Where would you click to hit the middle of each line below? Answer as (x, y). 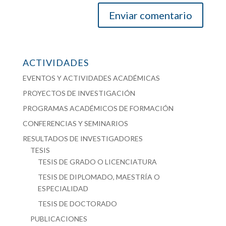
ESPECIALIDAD (63, 189)
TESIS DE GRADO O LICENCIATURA (97, 162)
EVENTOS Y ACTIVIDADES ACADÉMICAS (91, 78)
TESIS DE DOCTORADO (77, 204)
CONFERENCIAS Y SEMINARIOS (75, 124)
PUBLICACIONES (59, 219)
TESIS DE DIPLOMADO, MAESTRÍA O (99, 177)
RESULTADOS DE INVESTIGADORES (82, 139)
